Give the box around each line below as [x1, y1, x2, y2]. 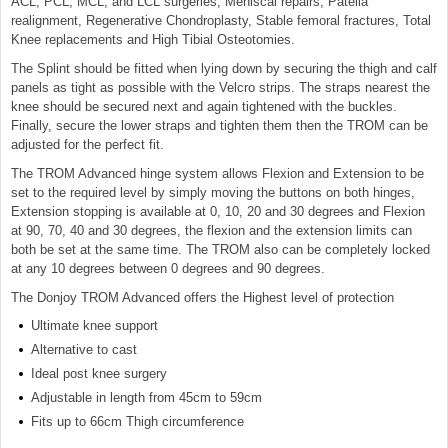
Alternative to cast [31, 342, 137, 357]
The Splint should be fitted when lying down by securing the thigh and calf [11, 61, 437, 76]
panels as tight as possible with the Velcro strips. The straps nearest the [11, 80, 430, 95]
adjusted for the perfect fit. [11, 137, 164, 152]
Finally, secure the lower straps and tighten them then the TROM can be [11, 118, 428, 133]
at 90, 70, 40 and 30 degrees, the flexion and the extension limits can [11, 223, 412, 238]
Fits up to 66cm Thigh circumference [31, 414, 244, 429]
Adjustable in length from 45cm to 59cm [31, 390, 262, 405]
